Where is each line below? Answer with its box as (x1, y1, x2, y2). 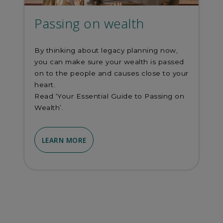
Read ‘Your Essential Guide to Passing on (34, 92, 184, 100)
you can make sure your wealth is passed (34, 57, 184, 66)
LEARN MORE (41, 135, 87, 145)
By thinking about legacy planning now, (34, 46, 178, 54)
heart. (34, 80, 55, 89)
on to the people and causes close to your (34, 69, 189, 77)
